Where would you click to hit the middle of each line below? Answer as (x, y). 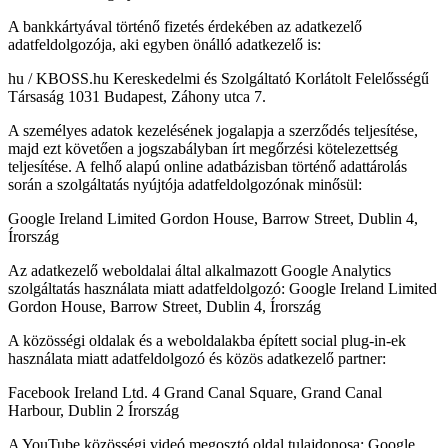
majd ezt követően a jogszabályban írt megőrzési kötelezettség (203, 149)
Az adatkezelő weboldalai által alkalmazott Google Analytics (199, 271)
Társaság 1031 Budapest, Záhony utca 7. (137, 97)
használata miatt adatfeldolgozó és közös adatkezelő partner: (197, 359)
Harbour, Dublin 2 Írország (93, 411)
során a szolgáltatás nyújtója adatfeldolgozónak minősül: (185, 185)
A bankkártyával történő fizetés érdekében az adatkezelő (185, 27)
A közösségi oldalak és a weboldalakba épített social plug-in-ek (207, 341)
